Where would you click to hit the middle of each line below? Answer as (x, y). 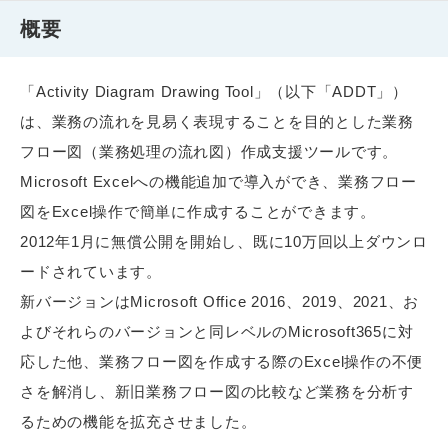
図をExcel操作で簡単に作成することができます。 (198, 212)
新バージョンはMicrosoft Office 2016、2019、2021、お (219, 302)
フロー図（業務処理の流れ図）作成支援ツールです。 (209, 152)
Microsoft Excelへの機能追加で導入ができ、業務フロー (218, 182)
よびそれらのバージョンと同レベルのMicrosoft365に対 (217, 332)
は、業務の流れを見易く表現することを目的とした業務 (217, 122)
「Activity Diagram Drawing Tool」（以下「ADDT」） (214, 92)
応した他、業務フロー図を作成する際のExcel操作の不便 (221, 362)
